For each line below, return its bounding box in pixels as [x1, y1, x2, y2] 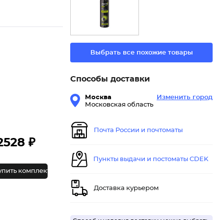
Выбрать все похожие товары [90, 49, 193, 56]
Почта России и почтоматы [94, 127, 183, 134]
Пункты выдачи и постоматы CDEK [93, 156, 208, 163]
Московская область [85, 102, 153, 109]
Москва [85, 94, 111, 101]
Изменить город [157, 94, 213, 101]
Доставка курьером [94, 185, 159, 192]
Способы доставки [70, 75, 150, 83]
